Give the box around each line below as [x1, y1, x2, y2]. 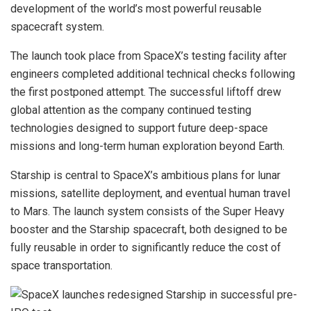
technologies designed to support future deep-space [10, 121, 268, 135]
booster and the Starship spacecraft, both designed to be [10, 223, 287, 237]
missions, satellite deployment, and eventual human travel [10, 187, 290, 201]
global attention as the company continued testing [10, 103, 251, 117]
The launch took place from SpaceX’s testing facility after [10, 49, 287, 63]
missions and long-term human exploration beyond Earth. [10, 140, 285, 153]
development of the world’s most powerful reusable [10, 2, 262, 16]
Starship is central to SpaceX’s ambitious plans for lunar [10, 169, 280, 183]
